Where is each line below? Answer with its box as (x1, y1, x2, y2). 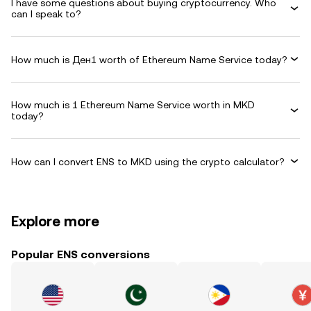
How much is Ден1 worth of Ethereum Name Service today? (11, 53, 287, 65)
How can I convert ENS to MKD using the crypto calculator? (11, 155, 285, 167)
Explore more (11, 213, 99, 230)
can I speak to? (11, 8, 81, 19)
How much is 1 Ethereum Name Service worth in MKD (11, 99, 255, 110)
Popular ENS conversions (11, 248, 150, 261)
